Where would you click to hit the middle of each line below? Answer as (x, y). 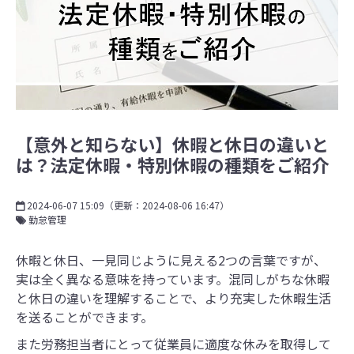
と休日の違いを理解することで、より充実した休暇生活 (173, 298)
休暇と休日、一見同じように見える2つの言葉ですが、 (171, 260)
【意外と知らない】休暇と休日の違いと (172, 144)
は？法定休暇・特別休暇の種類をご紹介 (172, 165)
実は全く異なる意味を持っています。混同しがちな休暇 (173, 279)
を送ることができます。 (85, 317)
